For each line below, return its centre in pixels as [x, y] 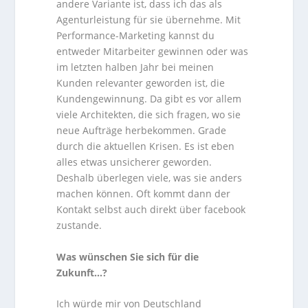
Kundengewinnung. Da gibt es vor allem [149, 99]
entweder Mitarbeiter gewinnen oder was [153, 52]
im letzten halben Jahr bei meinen [135, 67]
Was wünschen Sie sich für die [128, 256]
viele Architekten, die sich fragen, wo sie [149, 115]
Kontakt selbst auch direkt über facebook [151, 210]
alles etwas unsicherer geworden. [134, 162]
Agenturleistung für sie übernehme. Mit [149, 20]
